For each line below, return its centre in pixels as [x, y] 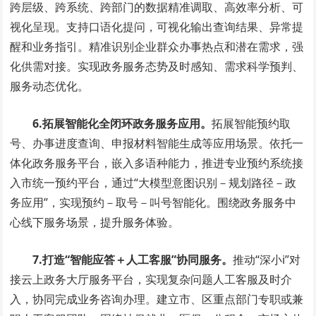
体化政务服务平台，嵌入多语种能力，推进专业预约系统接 [157, 163]
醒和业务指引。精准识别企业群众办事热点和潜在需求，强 [157, 47]
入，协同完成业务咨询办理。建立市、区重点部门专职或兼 [157, 299]
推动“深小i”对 [267, 260]
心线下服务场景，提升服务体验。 [95, 223]
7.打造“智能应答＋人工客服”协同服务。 [133, 260]
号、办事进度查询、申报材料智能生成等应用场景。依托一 [157, 144]
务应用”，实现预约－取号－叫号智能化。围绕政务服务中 [153, 203]
